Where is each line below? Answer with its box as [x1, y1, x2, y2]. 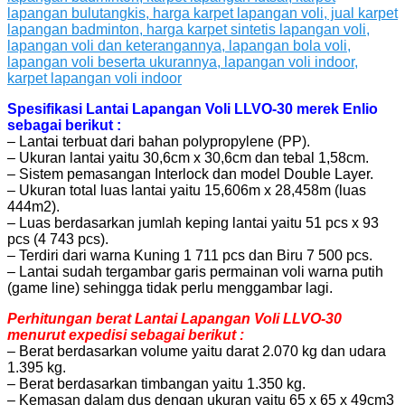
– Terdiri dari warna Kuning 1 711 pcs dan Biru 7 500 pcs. [7, 247, 372, 263]
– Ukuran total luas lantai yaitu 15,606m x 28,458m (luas [7, 182, 366, 198]
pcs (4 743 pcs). [7, 231, 108, 247]
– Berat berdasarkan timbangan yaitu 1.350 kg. [7, 375, 306, 391]
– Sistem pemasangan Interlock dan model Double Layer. [7, 165, 373, 182]
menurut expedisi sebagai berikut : [7, 326, 244, 343]
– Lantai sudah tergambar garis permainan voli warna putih [7, 263, 383, 279]
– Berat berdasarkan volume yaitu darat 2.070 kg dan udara [7, 343, 386, 359]
